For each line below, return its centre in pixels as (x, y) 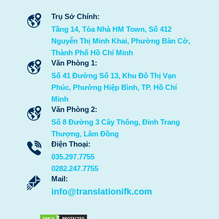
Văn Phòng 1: (74, 63)
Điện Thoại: (71, 144)
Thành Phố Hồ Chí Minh (92, 53)
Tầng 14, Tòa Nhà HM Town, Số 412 (111, 29)
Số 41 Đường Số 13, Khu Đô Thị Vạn (114, 76)
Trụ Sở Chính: (76, 17)
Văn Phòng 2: (74, 109)
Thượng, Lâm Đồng (85, 134)
